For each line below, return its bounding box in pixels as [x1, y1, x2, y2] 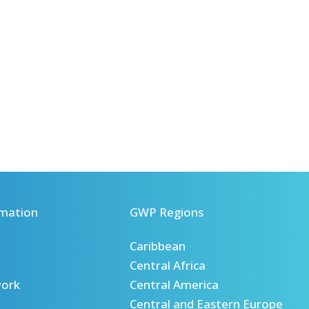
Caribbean [130, 238, 186, 255]
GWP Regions [130, 203, 204, 220]
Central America [130, 277, 219, 293]
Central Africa [130, 257, 206, 274]
